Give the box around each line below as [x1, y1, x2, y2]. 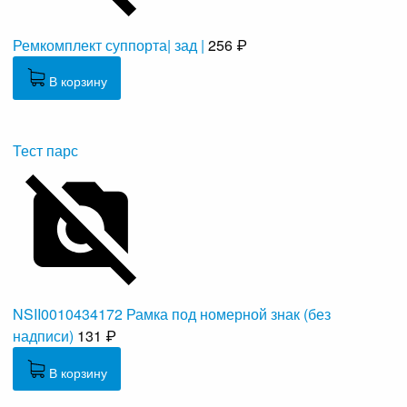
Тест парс [13, 140, 79, 162]
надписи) [13, 325, 74, 347]
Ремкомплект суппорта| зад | [13, 35, 205, 56]
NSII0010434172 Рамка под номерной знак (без [13, 303, 332, 325]
